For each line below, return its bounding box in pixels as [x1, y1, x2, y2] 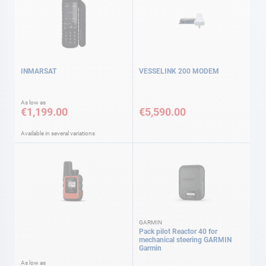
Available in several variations [21, 129, 95, 137]
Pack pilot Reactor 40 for [139, 227, 217, 236]
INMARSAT [21, 66, 56, 75]
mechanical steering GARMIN [139, 236, 232, 244]
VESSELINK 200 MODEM [139, 66, 219, 75]
